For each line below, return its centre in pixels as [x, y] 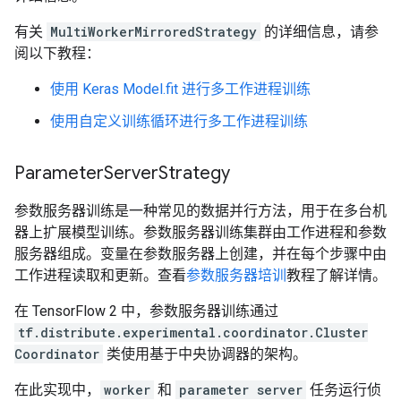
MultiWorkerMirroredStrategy [154, 32]
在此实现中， [57, 390]
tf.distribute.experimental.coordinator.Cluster [193, 333]
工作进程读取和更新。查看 [100, 275]
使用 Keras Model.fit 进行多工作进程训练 [180, 89]
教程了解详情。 [337, 275]
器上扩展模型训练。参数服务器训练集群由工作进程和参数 [200, 232]
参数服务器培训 [236, 275]
